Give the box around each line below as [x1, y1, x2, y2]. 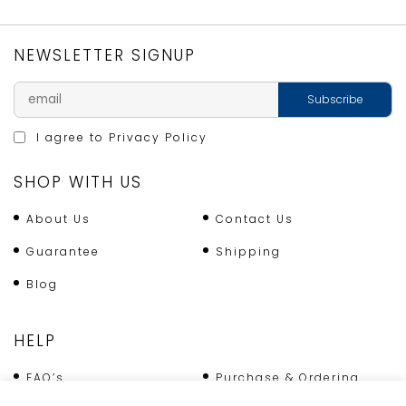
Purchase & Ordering [216, 369, 360, 385]
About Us [26, 210, 91, 227]
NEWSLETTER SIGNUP [14, 43, 196, 66]
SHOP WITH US [14, 170, 142, 193]
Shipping [216, 243, 281, 259]
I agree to [32, 129, 109, 145]
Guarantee [26, 243, 100, 259]
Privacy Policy [109, 129, 208, 145]
